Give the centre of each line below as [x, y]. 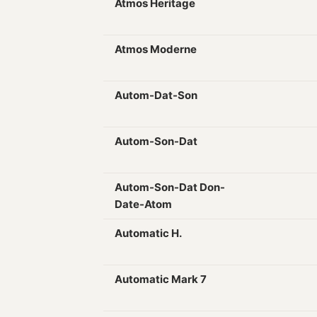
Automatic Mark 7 [161, 279]
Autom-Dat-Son [156, 95]
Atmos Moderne [156, 49]
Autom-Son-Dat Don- [170, 187]
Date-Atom [143, 204]
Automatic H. [148, 233]
